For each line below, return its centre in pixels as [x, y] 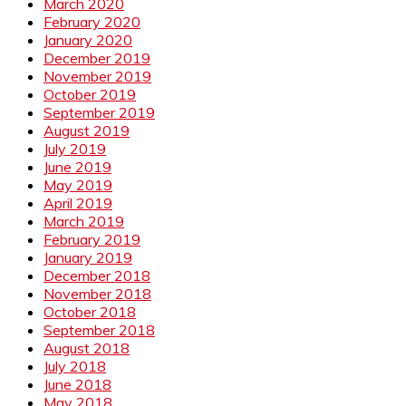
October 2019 [90, 94]
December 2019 [97, 58]
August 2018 [87, 348]
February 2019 [92, 239]
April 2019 [78, 203]
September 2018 [99, 329]
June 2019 [77, 166]
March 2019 [84, 221]
